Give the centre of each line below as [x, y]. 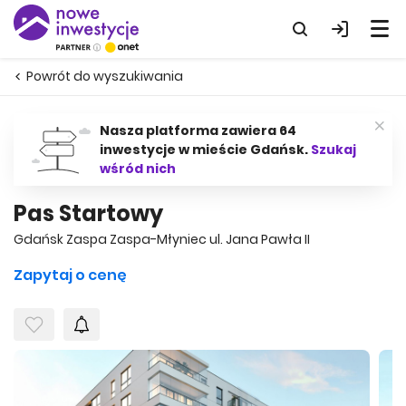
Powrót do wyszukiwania [105, 76]
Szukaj [333, 150]
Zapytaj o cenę [70, 275]
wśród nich [138, 169]
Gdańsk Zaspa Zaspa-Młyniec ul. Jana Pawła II [162, 239]
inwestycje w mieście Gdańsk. [205, 150]
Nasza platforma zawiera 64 [198, 130]
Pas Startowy [88, 213]
